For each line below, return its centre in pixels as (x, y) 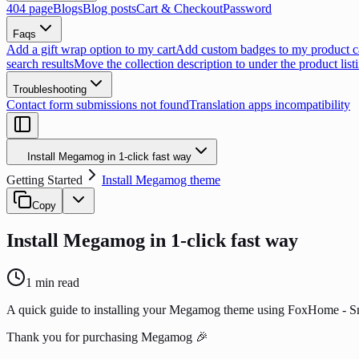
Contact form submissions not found (98, 105)
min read (56, 282)
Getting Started (44, 180)
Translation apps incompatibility (270, 105)
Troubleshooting (50, 89)
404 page (30, 8)
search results (40, 64)
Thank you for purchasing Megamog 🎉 (107, 337)
